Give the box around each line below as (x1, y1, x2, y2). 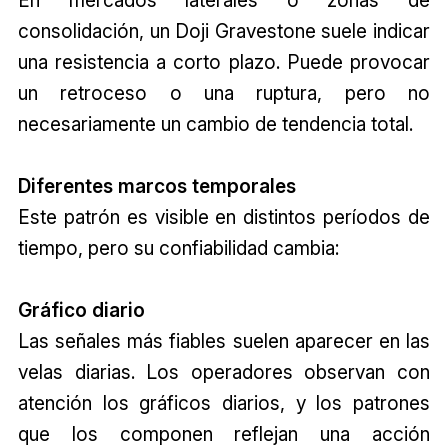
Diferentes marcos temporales (17, 173, 296, 198)
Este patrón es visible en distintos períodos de (17, 204, 431, 229)
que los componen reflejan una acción (17, 421, 431, 446)
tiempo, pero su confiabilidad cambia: (17, 235, 339, 260)
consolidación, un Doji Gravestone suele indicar (17, 18, 431, 43)
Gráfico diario (17, 297, 145, 322)
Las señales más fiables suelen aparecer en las (17, 328, 431, 353)
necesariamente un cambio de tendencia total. (17, 111, 413, 136)
